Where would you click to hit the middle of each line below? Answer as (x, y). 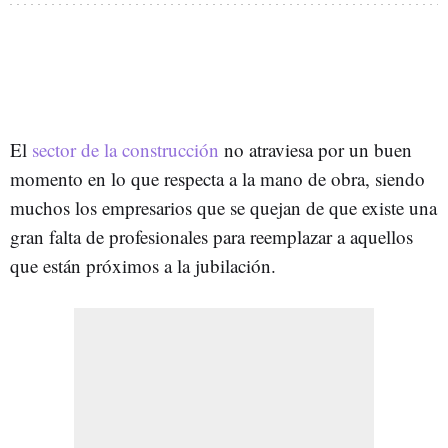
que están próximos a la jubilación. (143, 265)
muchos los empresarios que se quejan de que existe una (223, 207)
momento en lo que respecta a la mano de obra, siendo (217, 178)
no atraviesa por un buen (315, 149)
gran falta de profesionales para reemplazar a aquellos (211, 236)
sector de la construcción (125, 149)
